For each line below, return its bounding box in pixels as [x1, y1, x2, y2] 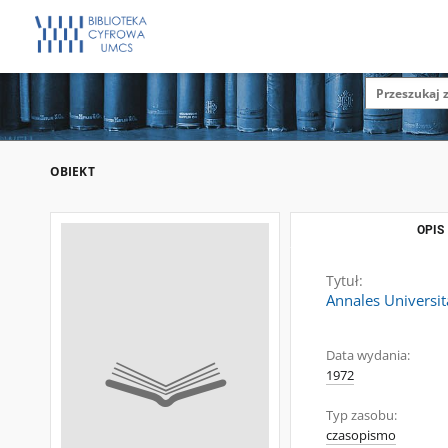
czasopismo [326, 427, 396, 444]
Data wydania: [326, 347, 410, 364]
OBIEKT [50, 163, 95, 180]
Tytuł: [326, 271, 363, 290]
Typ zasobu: [326, 407, 397, 424]
